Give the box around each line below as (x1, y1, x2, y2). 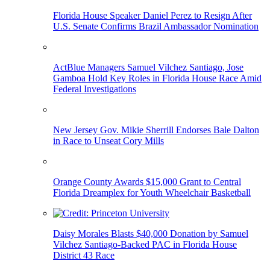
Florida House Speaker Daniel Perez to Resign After (53, 10, 252, 21)
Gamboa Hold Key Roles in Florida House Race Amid (53, 73, 262, 84)
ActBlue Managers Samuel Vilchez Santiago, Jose (53, 62, 243, 73)
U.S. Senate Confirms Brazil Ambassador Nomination (53, 21, 259, 32)
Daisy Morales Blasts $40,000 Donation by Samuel (53, 228, 248, 239)
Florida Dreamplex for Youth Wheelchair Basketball (53, 187, 251, 198)
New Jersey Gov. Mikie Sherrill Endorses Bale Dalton (53, 125, 259, 136)
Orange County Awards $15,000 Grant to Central (53, 177, 241, 187)
